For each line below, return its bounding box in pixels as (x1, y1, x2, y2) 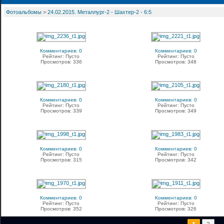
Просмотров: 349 (155, 108, 196, 113)
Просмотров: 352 (40, 206, 82, 211)
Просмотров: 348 (155, 59, 196, 64)
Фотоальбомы (6, 9, 41, 15)
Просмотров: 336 (40, 59, 82, 64)
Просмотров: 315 (40, 157, 82, 162)
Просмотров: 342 (155, 157, 196, 162)
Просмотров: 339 (40, 108, 82, 113)
